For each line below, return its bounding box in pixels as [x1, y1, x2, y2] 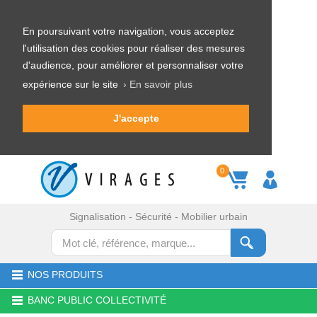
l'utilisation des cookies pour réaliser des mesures [23, 42, 245, 54]
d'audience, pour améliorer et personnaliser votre [23, 59, 243, 71]
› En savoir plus [122, 78, 192, 90]
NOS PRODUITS [28, 269, 103, 280]
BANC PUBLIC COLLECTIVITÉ [28, 294, 166, 306]
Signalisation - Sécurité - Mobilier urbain [69, 211, 248, 222]
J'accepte [113, 113, 159, 125]
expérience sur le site [23, 78, 121, 90]
